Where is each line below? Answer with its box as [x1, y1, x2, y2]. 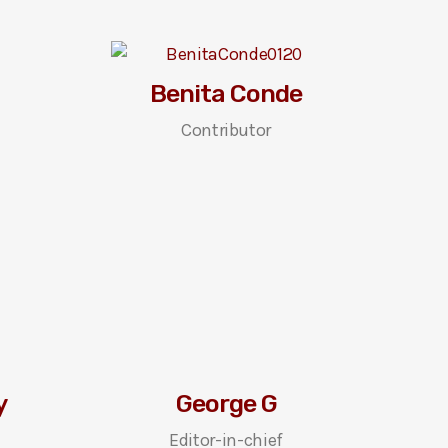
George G [175, 388, 277, 418]
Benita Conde [150, 78, 302, 108]
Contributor [180, 118, 272, 141]
